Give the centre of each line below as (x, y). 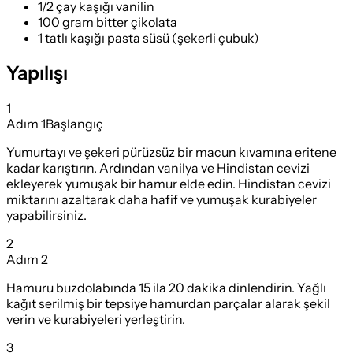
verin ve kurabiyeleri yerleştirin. (96, 319)
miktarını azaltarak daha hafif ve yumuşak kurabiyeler (162, 199)
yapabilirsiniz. (46, 215)
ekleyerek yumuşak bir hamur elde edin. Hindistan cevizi (169, 183)
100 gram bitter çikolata (108, 22)
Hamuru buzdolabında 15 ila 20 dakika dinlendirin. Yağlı (166, 287)
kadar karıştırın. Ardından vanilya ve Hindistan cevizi (158, 167)
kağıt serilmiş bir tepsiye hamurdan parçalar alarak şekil (168, 303)
